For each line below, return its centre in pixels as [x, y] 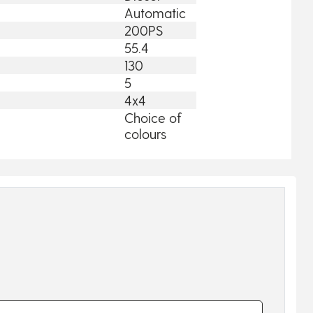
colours [146, 133]
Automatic [155, 13]
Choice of [153, 117]
